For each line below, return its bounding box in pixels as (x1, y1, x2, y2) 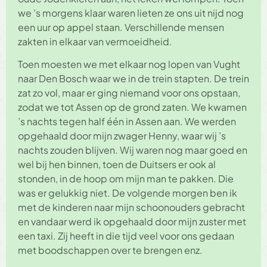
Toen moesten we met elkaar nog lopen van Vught (18, 58, 240, 71)
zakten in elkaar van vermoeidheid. (18, 35, 172, 48)
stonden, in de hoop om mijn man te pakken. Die (18, 172, 234, 185)
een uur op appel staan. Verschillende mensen (18, 21, 224, 34)
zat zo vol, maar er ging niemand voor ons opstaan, (18, 86, 240, 100)
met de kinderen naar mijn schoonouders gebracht (18, 201, 245, 214)
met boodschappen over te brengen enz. (18, 244, 203, 257)
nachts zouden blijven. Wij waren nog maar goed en (18, 144, 247, 157)
